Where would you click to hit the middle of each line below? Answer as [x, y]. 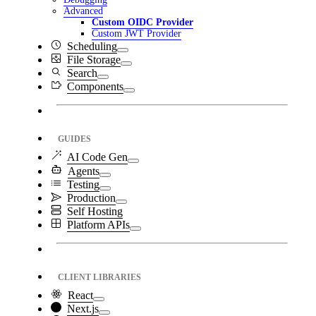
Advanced [83, 11]
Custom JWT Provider [136, 34]
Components [95, 87]
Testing [83, 185]
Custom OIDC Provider [142, 23]
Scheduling [92, 47]
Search [82, 73]
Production [91, 198]
